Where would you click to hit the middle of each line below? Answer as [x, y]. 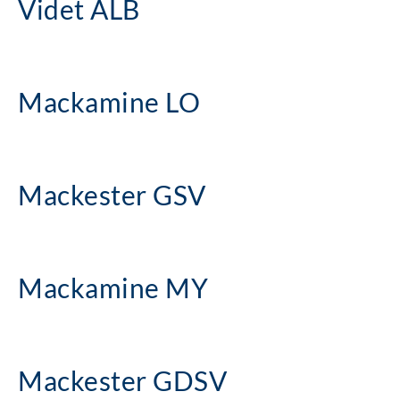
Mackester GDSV [122, 380]
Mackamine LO [109, 101]
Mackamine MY [113, 287]
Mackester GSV [112, 194]
